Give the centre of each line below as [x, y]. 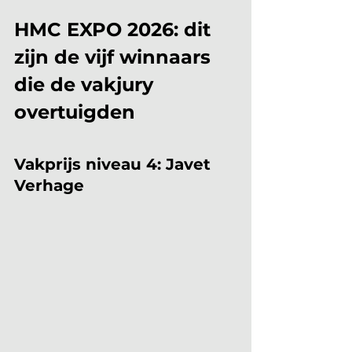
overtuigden [75, 112]
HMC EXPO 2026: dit [115, 29]
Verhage [49, 185]
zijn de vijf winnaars [115, 57]
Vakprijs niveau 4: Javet [115, 164]
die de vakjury [86, 84]
